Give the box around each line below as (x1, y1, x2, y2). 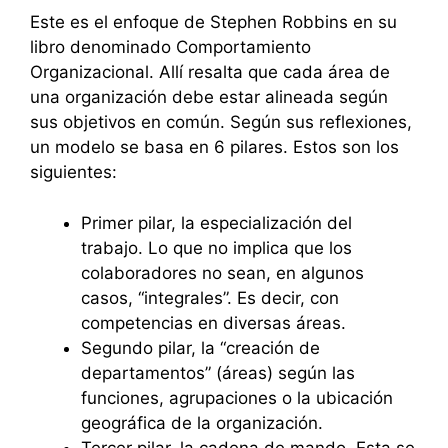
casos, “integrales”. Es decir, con (81, 287, 339, 308)
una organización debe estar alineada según (30, 87, 388, 108)
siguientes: (30, 162, 117, 183)
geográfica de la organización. (81, 412, 323, 433)
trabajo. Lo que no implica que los (81, 237, 352, 258)
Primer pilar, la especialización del (81, 212, 352, 233)
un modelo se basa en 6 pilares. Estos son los (30, 137, 399, 158)
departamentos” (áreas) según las (81, 362, 355, 383)
